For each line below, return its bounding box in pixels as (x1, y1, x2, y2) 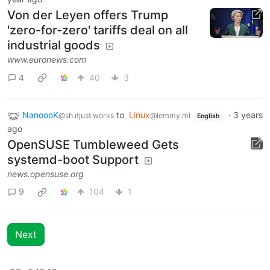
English (196, 112, 219, 121)
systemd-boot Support (7, 152, 139, 167)
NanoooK (22, 110, 58, 121)
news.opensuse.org (7, 168, 84, 179)
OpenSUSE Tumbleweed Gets (7, 137, 179, 152)
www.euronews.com (7, 54, 86, 65)
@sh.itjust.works (58, 111, 114, 121)
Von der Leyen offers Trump (7, 8, 168, 23)
